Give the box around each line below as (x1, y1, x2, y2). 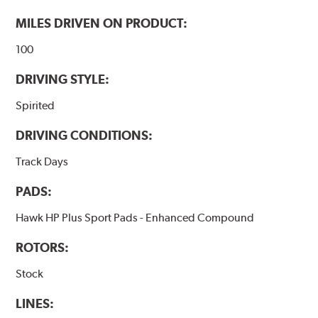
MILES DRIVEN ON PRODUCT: (16, 15, 188, 31)
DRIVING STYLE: (16, 71, 110, 87)
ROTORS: (16, 240, 70, 256)
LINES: (16, 296, 55, 312)
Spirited (16, 98, 55, 112)
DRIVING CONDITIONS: (16, 127, 153, 143)
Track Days (16, 154, 69, 168)
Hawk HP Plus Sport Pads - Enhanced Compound (16, 210, 255, 224)
